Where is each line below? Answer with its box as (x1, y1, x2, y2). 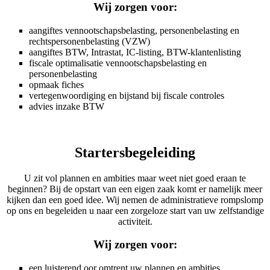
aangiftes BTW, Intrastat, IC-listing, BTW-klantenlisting (29, 46, 241, 57)
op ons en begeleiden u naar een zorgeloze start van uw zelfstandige (6, 205, 264, 216)
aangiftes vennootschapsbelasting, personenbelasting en (29, 25, 239, 36)
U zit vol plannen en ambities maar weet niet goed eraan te (24, 172, 246, 183)
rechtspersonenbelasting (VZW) (29, 36, 150, 46)
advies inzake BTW (29, 101, 104, 111)
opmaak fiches (29, 79, 84, 90)
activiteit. (118, 216, 152, 227)
